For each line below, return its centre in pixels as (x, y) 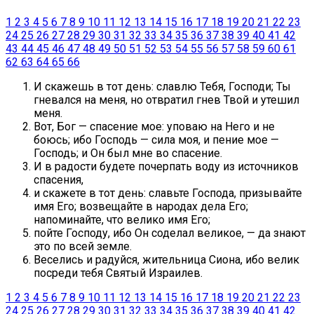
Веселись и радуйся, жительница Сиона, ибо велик (166, 260)
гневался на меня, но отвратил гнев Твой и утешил (166, 100)
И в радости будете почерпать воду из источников (166, 167)
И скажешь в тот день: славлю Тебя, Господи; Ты (162, 87)
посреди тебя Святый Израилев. (118, 273)
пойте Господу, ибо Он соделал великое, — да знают (170, 233)
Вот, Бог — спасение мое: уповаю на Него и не (154, 127)
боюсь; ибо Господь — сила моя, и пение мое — (156, 140)
